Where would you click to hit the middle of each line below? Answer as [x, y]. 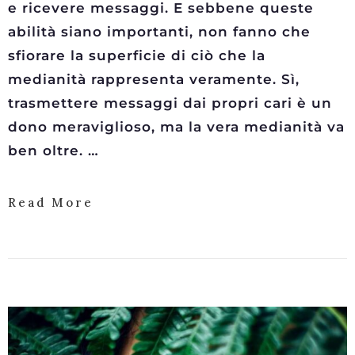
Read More [51, 202]
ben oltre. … [53, 151]
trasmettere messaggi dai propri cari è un [170, 103]
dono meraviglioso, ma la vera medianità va [176, 127]
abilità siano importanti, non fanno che [159, 32]
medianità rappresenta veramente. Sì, [154, 79]
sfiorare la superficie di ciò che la [137, 55]
